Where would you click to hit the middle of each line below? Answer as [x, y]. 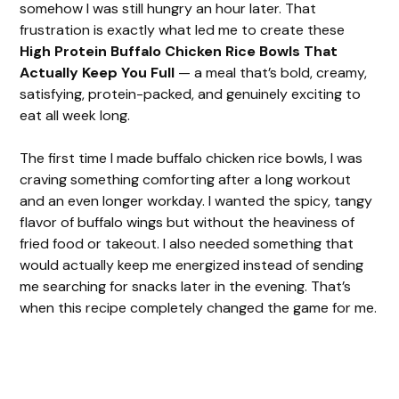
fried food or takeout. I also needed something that [187, 243]
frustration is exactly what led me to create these [183, 29]
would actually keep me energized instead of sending [192, 265]
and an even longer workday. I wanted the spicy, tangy [196, 200]
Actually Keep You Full [98, 72]
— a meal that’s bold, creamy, [271, 72]
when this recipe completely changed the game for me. [199, 307]
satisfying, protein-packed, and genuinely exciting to [191, 94]
